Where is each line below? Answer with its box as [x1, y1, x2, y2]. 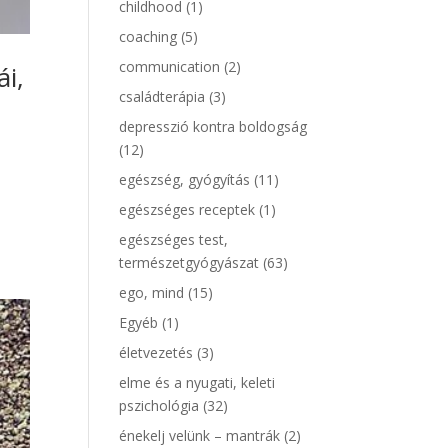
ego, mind [119, 283, 185, 302]
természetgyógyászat [119, 253, 260, 272]
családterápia [119, 87, 206, 106]
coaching [119, 27, 178, 46]
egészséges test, [119, 230, 229, 249]
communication [119, 57, 221, 76]
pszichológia [119, 396, 200, 415]
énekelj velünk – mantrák [119, 426, 281, 445]
